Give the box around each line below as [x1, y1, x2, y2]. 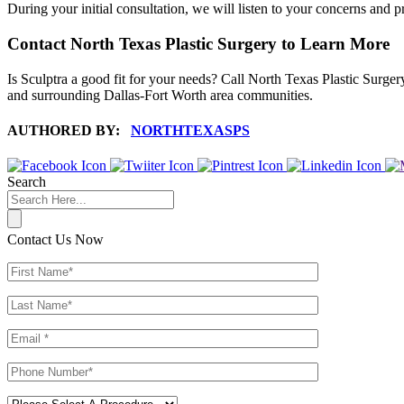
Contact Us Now [7, 232, 104, 248]
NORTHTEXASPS [131, 122, 250, 138]
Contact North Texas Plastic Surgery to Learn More [7, 33, 390, 53]
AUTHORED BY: [7, 122, 131, 138]
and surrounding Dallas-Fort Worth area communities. [7, 87, 313, 103]
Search [7, 174, 46, 190]
